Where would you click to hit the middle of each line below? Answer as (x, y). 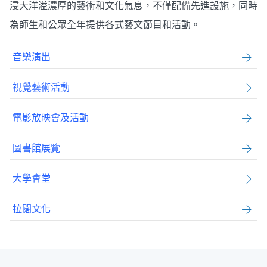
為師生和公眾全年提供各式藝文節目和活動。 (105, 25)
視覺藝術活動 (41, 88)
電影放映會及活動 (51, 118)
